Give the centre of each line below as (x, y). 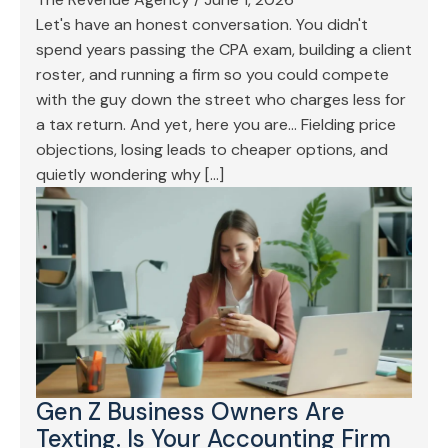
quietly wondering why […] (130, 174)
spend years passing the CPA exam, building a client (224, 49)
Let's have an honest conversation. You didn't (202, 24)
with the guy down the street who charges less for (221, 99)
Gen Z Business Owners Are (190, 412)
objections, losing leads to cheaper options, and (212, 149)
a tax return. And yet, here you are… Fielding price (216, 124)
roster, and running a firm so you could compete (212, 74)
